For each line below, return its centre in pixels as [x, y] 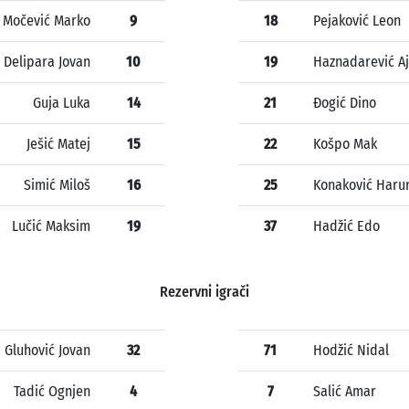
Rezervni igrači [204, 292]
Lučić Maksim [51, 226]
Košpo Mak [345, 144]
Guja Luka [62, 103]
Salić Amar [345, 392]
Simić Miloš [57, 185]
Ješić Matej [58, 144]
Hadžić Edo [346, 226]
